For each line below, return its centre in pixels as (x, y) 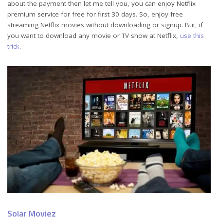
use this (192, 35)
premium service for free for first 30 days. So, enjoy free (95, 14)
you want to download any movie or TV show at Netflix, (94, 35)
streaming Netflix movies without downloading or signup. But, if (105, 25)
